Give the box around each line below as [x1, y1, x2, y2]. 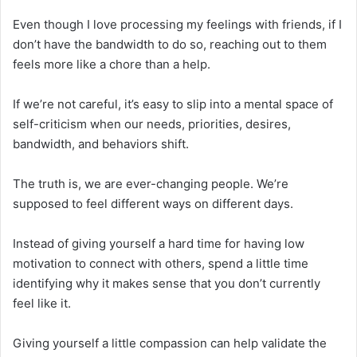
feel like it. [13, 295, 71, 311]
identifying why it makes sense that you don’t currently [13, 275, 320, 291]
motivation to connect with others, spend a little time [13, 255, 308, 271]
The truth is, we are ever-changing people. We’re [13, 175, 288, 191]
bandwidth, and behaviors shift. [13, 135, 189, 151]
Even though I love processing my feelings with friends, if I [13, 16, 342, 32]
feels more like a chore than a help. [13, 56, 210, 72]
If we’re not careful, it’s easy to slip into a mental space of [13, 96, 333, 112]
